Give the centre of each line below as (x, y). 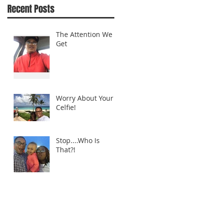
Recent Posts (31, 9)
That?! (66, 149)
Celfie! (66, 107)
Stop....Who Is (78, 140)
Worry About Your (85, 98)
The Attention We (84, 34)
